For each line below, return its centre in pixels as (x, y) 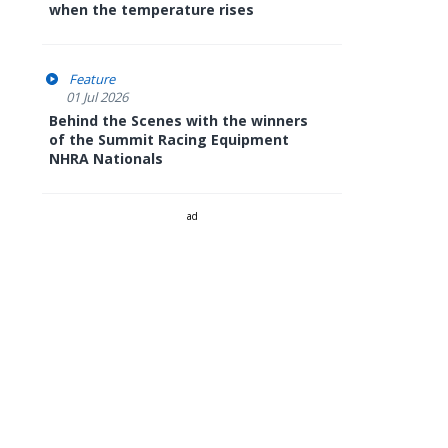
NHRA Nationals (106, 158)
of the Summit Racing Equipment (169, 139)
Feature (92, 79)
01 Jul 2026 (97, 97)
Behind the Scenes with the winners (178, 120)
